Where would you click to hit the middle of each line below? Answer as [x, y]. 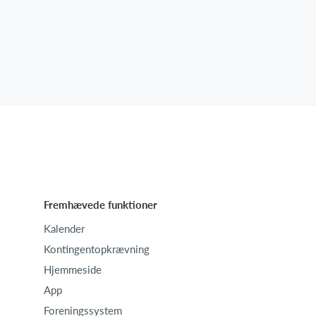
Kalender [64, 229]
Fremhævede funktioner [101, 205]
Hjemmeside [73, 270]
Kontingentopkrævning [97, 249]
